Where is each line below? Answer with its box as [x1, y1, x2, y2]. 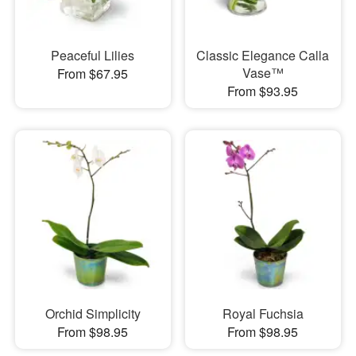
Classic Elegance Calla [196, 45, 330, 64]
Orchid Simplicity [44, 304, 141, 323]
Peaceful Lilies [51, 45, 135, 64]
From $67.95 [57, 64, 129, 83]
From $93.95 [227, 81, 299, 100]
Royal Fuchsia [222, 304, 304, 323]
